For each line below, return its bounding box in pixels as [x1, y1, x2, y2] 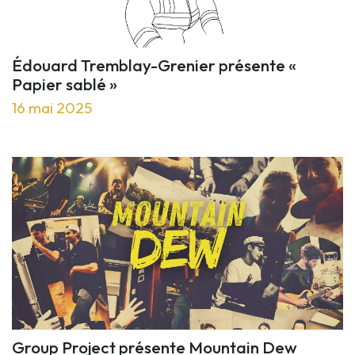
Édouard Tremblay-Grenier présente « [12, 54, 296, 75]
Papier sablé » [12, 73, 117, 94]
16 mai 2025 [12, 97, 93, 117]
